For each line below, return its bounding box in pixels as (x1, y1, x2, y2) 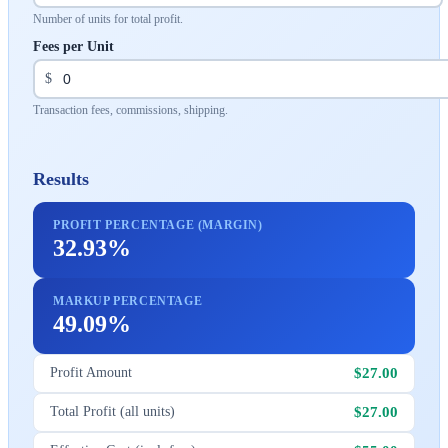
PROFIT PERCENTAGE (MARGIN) (53, 217, 263, 232)
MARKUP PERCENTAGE (53, 293, 203, 308)
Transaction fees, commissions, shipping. (33, 102, 228, 117)
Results (33, 168, 89, 189)
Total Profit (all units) (50, 404, 175, 420)
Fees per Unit (33, 38, 114, 54)
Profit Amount (50, 365, 132, 381)
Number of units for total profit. (33, 11, 183, 26)
